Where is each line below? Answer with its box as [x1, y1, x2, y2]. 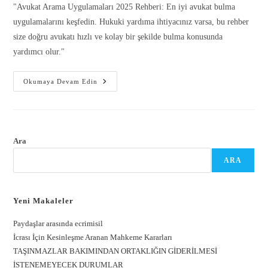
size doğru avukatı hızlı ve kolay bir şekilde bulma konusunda [13, 32, 223, 42]
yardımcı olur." [13, 47, 65, 57]
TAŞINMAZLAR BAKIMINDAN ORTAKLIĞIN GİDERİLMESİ [13, 246, 218, 256]
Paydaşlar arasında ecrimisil [13, 219, 103, 229]
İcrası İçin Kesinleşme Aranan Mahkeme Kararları [13, 233, 173, 242]
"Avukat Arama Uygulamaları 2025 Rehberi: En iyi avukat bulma [13, 2, 236, 12]
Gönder [216, 104, 231, 110]
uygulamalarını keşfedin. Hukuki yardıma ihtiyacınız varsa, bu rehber [13, 17, 249, 27]
